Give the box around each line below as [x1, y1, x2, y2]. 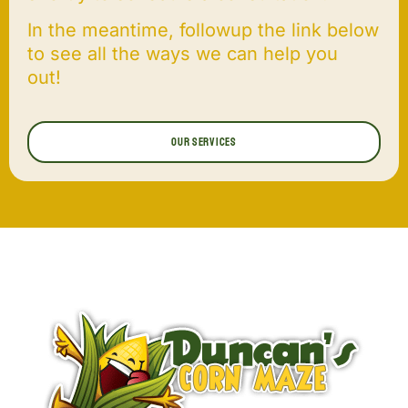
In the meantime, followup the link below [27, 19, 379, 42]
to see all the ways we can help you [27, 43, 338, 66]
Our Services [171, 134, 237, 149]
